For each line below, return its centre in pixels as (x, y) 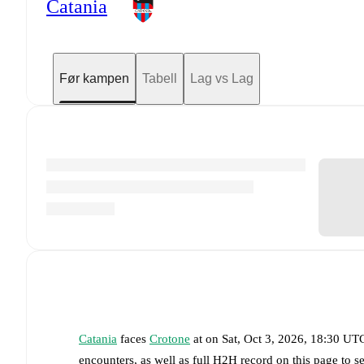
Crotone (170, 338)
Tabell (160, 78)
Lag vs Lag (222, 78)
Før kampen (94, 78)
